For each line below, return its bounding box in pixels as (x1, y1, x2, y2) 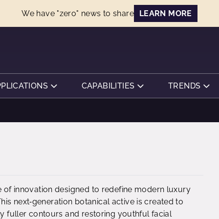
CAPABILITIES (81, 81, 135, 90)
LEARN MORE (139, 9, 192, 18)
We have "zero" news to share (22, 9, 134, 18)
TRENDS (168, 81, 201, 90)
